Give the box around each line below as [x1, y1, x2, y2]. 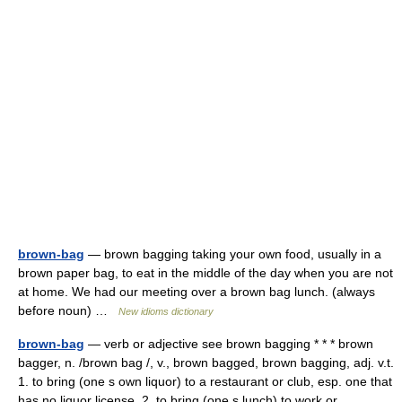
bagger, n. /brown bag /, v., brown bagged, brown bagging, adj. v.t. [18, 355, 394, 370]
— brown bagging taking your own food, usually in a [84, 247, 381, 261]
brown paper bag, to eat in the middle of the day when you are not [18, 266, 393, 280]
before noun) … [18, 303, 118, 318]
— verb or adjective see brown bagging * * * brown [84, 336, 373, 351]
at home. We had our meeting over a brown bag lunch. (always [18, 284, 375, 299]
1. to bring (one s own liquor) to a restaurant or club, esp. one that [18, 374, 392, 389]
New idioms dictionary [118, 306, 214, 317]
